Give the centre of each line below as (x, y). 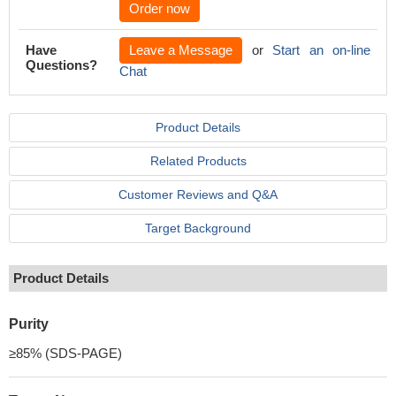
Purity (29, 324)
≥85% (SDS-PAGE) (65, 353)
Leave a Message (181, 50)
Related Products (198, 161)
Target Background (198, 228)
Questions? (61, 65)
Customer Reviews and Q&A (198, 194)
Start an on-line (321, 50)
